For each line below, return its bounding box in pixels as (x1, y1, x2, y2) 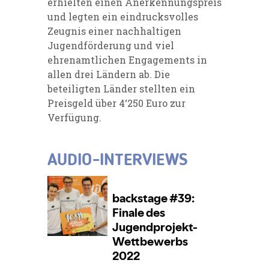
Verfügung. (47, 110, 101, 124)
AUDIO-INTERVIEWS (47, 152, 188, 169)
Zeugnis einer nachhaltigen (47, 24, 181, 37)
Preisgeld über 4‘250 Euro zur (47, 96, 186, 109)
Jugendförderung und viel (47, 38, 174, 52)
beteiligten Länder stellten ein (47, 82, 195, 95)
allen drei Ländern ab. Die (47, 67, 170, 80)
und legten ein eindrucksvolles (47, 10, 198, 23)
